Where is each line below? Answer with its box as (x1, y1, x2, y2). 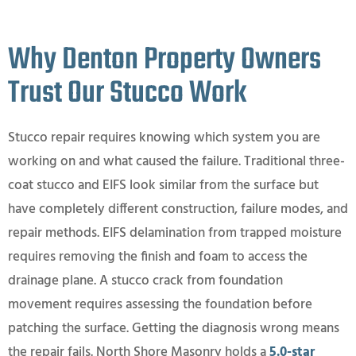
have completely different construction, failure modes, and (8, 198, 348, 220)
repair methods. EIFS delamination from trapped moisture (8, 222, 342, 244)
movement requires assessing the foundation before (8, 293, 312, 315)
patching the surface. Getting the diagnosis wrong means (8, 317, 339, 339)
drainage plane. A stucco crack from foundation (8, 269, 283, 292)
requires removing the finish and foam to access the (8, 246, 308, 268)
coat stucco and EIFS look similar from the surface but (8, 174, 319, 196)
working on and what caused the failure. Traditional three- (8, 150, 345, 172)
